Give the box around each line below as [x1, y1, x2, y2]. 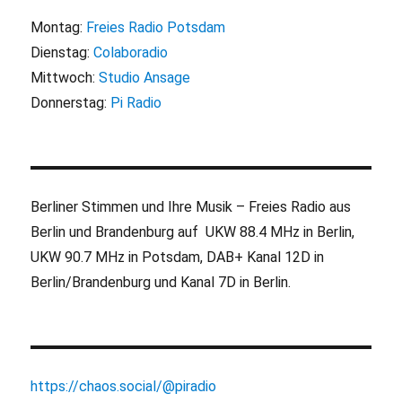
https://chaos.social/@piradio [31, 378, 217, 396]
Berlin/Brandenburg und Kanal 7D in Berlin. [31, 274, 292, 292]
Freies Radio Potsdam [86, 19, 226, 37]
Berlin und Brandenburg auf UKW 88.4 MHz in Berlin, [31, 223, 355, 241]
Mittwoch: [31, 69, 100, 87]
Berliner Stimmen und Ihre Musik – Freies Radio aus [31, 198, 352, 216]
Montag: [31, 19, 87, 37]
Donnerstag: [31, 94, 111, 112]
